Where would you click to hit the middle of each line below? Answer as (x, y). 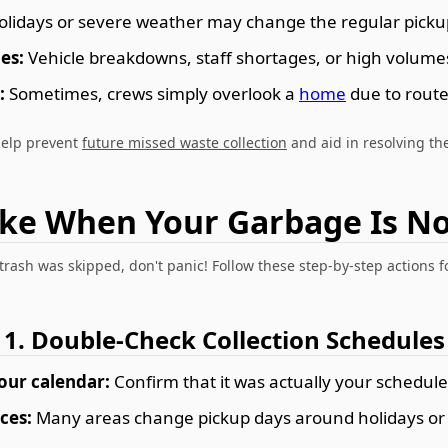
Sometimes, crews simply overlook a (152, 94)
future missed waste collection (184, 143)
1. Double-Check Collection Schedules (224, 340)
